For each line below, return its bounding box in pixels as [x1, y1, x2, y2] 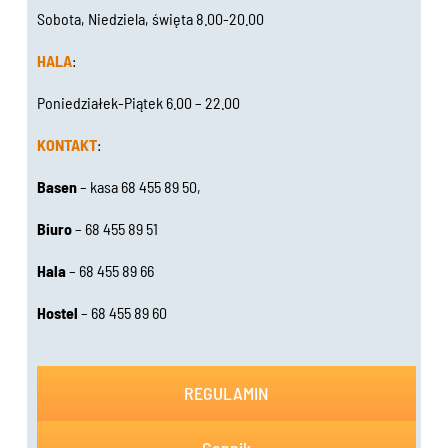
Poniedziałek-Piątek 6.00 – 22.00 [37, 92, 241, 112]
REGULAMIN [184, 381, 269, 404]
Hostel [37, 302, 82, 322]
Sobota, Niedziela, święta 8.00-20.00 [37, 8, 265, 28]
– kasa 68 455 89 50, [77, 176, 202, 196]
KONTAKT [37, 134, 98, 154]
